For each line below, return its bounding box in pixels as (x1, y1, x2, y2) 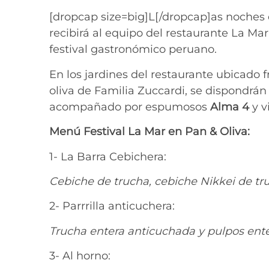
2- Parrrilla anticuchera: (49, 199, 175, 213)
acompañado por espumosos (49, 100, 210, 113)
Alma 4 (210, 100, 249, 113)
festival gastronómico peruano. (49, 43, 217, 56)
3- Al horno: (49, 249, 110, 263)
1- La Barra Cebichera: (49, 150, 166, 163)
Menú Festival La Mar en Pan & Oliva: (49, 125, 250, 139)
